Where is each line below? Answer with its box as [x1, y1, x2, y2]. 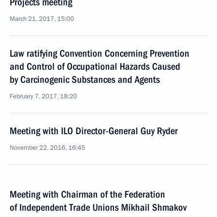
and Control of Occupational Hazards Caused [10, 61, 180, 72]
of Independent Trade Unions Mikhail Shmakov [10, 201, 186, 213]
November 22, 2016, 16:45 [10, 143, 85, 152]
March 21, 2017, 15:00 [10, 15, 74, 23]
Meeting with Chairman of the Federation [10, 188, 165, 200]
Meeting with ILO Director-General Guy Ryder [10, 125, 178, 137]
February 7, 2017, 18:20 [10, 92, 77, 101]
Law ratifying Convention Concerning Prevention [10, 47, 189, 59]
